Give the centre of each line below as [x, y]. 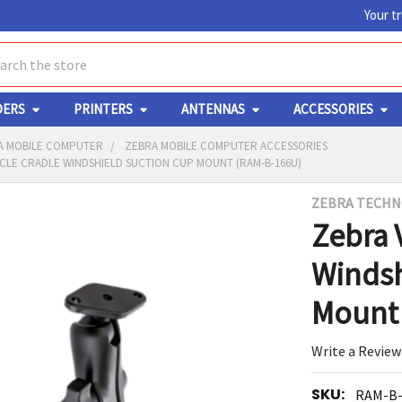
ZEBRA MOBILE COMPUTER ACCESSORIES [227, 146]
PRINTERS [103, 109]
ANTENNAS [213, 109]
